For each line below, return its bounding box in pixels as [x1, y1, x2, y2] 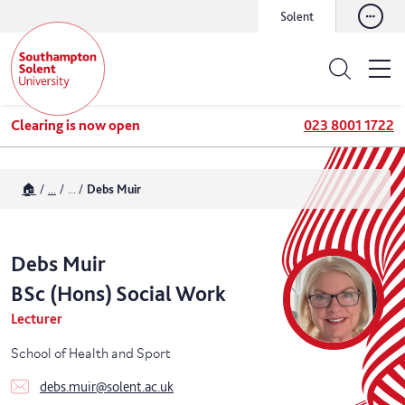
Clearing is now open [11, 117, 140, 134]
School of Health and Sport [11, 341, 170, 362]
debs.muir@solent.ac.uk [40, 378, 174, 395]
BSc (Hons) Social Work [11, 280, 226, 306]
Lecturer [11, 310, 62, 327]
